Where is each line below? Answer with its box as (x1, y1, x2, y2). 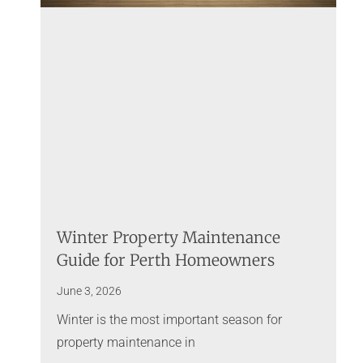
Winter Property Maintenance (57, 228, 281, 248)
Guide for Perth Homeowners (57, 250, 275, 271)
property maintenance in (57, 335, 196, 351)
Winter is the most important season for (57, 312, 283, 328)
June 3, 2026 (57, 284, 122, 298)
